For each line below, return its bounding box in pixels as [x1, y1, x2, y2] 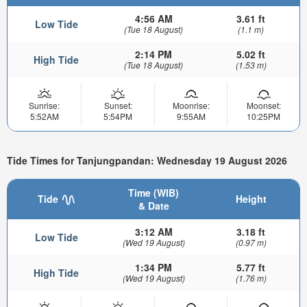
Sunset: [103, 99, 132, 111]
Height [235, 191, 267, 206]
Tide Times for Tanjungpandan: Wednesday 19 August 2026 [7, 153, 287, 168]
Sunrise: [29, 99, 60, 111]
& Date [138, 198, 169, 212]
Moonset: [246, 99, 281, 111]
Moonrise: [172, 99, 210, 111]
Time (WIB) [128, 185, 179, 199]
